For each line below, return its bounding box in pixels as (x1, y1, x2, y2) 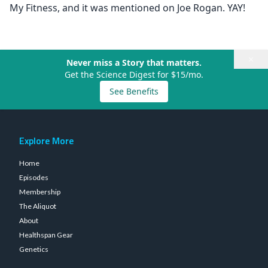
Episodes (19, 173, 48, 182)
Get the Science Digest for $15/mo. (65, 69, 203, 80)
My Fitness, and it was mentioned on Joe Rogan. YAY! (10, 1, 245, 14)
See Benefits (109, 86, 159, 97)
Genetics (19, 245, 48, 254)
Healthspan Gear (19, 230, 73, 239)
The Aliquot (19, 202, 56, 211)
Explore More (19, 133, 74, 148)
